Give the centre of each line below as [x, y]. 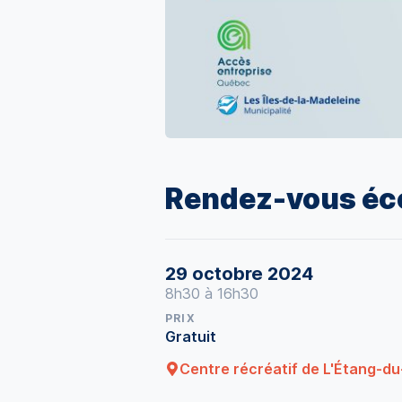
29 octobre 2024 [239, 274]
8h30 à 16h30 [212, 293]
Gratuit [191, 336]
